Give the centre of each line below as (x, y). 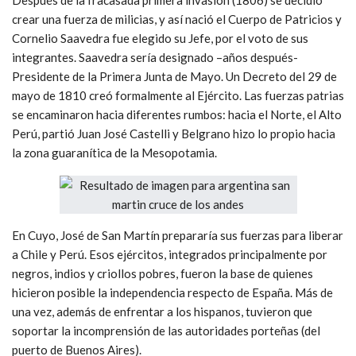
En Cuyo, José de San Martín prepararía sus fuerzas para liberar (178, 235)
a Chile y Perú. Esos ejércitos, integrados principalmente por (170, 254)
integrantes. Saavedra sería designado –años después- (155, 57)
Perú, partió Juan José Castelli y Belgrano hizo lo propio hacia (174, 133)
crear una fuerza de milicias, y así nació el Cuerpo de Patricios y (177, 19)
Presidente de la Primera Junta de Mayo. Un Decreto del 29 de (174, 76)
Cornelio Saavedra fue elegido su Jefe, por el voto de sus (160, 38)
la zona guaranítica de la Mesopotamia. (114, 152)
